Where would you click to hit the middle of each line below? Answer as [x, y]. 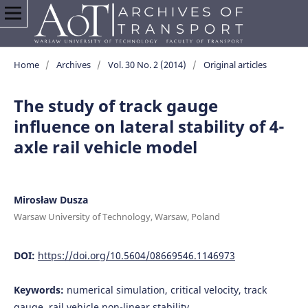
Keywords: [40, 289]
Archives [73, 64]
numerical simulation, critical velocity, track [166, 289]
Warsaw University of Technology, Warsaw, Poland [117, 216]
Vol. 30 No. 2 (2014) [147, 64]
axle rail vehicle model [105, 146]
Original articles [235, 64]
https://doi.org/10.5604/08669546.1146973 [136, 255]
